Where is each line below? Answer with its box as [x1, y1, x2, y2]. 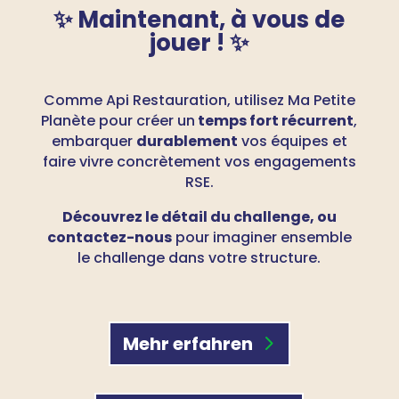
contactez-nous [46, 226, 172, 248]
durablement [135, 130, 238, 151]
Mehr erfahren [122, 330, 253, 356]
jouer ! [150, 26, 231, 59]
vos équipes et [237, 130, 347, 151]
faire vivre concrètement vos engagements [42, 151, 356, 172]
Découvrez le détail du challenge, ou [61, 206, 337, 227]
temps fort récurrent [195, 110, 354, 131]
